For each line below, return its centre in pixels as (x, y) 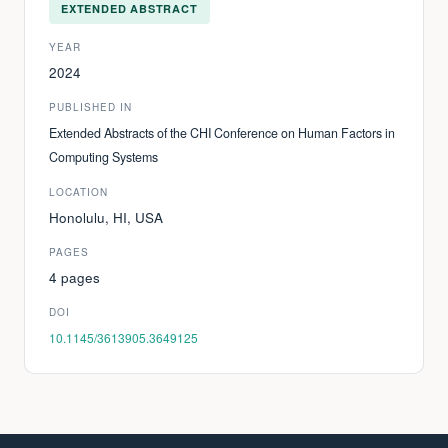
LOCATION (78, 191)
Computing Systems (103, 156)
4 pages (74, 277)
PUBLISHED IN (90, 106)
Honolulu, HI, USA (106, 217)
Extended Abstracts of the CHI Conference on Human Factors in (222, 132)
